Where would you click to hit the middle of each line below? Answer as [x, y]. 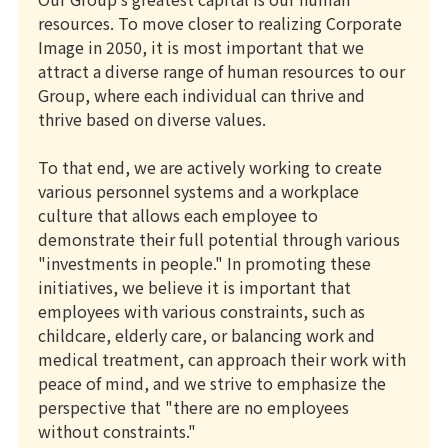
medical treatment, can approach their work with [222, 358]
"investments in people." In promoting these [204, 262]
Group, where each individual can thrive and [201, 94]
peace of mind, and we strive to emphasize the [212, 382]
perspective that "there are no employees [193, 406]
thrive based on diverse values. [152, 118]
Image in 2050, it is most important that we [201, 46]
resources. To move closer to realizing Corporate [220, 22]
